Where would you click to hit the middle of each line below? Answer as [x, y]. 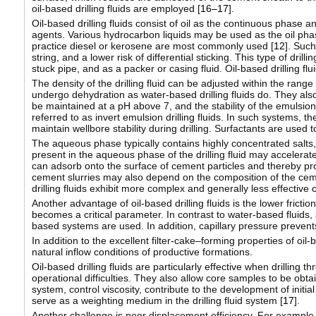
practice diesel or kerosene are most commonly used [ [152, 46]
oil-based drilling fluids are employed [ [116, 9]
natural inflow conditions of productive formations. [142, 252]
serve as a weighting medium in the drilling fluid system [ [157, 301]
